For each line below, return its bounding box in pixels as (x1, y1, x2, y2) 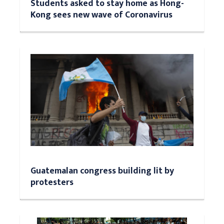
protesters (30, 175, 73, 189)
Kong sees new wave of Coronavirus (30, 7, 172, 22)
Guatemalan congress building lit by (30, 163, 174, 178)
